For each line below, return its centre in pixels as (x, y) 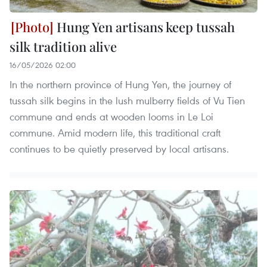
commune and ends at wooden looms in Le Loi (111, 117)
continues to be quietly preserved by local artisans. (119, 149)
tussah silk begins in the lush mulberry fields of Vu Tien (127, 101)
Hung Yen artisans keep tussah (144, 27)
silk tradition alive (63, 47)
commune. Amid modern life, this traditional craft (115, 133)
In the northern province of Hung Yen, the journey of (120, 85)
